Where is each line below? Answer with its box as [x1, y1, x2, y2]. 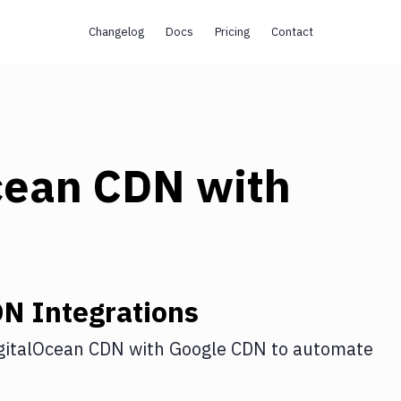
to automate [267, 337, 373, 361]
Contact [270, 24, 313, 39]
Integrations [24, 293, 199, 330]
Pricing [214, 24, 250, 39]
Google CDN [169, 337, 267, 361]
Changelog [88, 24, 144, 39]
